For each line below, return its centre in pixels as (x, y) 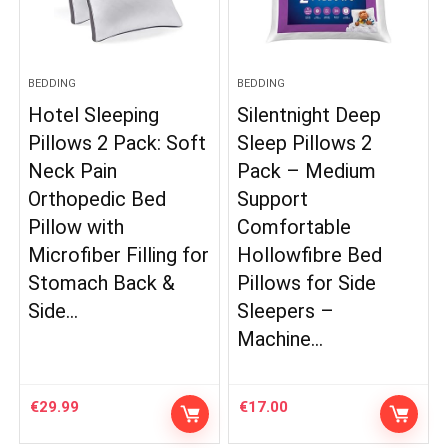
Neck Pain (73, 170)
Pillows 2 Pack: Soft (117, 142)
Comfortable (294, 226)
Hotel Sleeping (94, 114)
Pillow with (76, 226)
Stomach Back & (102, 282)
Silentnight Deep (309, 114)
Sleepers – (286, 310)
